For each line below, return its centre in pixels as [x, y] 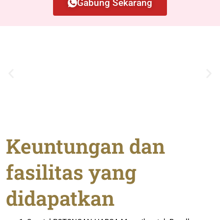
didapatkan [60, 198]
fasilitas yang [71, 172]
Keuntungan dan [85, 146]
